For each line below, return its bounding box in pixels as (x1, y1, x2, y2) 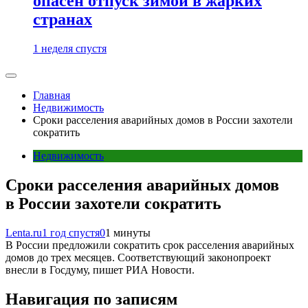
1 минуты (105, 227, 151, 239)
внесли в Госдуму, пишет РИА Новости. (5, 264, 195, 276)
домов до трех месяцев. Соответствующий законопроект (5, 252, 271, 263)
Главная (33, 89, 70, 102)
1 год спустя (42, 227, 100, 239)
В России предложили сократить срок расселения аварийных (5, 239, 294, 251)
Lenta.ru (5, 227, 42, 239)
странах (33, 10, 92, 29)
